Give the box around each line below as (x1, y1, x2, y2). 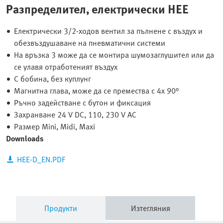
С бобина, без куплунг (14, 72, 91, 85)
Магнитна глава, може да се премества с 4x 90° (14, 84, 179, 97)
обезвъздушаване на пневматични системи (14, 36, 165, 49)
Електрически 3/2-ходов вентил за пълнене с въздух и (14, 24, 203, 37)
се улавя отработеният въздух (14, 60, 117, 73)
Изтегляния (130, 202, 170, 214)
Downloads (6, 132, 44, 144)
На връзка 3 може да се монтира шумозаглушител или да (14, 48, 214, 61)
